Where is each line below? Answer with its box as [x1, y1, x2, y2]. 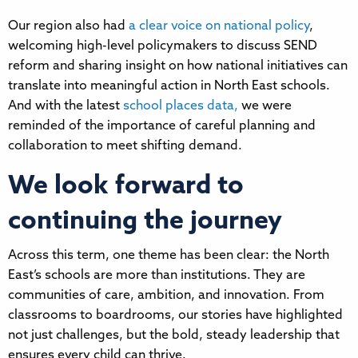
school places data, [123, 99, 238, 113]
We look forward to [8, 173, 244, 200]
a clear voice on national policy [129, 19, 309, 33]
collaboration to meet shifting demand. [8, 139, 242, 153]
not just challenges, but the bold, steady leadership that [8, 328, 340, 342]
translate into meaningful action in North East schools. [8, 79, 330, 93]
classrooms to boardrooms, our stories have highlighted [8, 308, 343, 322]
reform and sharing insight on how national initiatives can [8, 59, 348, 73]
